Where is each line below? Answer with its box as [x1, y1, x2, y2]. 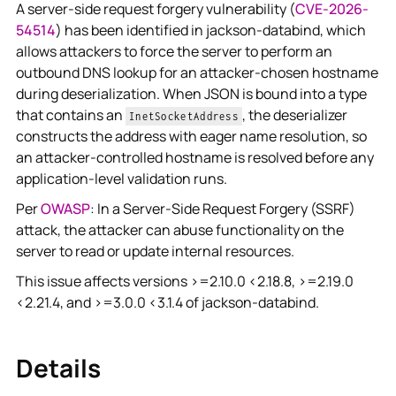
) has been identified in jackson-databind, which [55, 20, 366, 40]
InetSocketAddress [128, 110, 240, 123]
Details [15, 351, 101, 385]
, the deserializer [242, 105, 348, 125]
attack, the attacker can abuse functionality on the [15, 220, 344, 240]
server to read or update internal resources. [15, 241, 294, 261]
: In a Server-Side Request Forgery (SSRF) [89, 199, 355, 218]
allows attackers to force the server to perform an [15, 42, 332, 61]
